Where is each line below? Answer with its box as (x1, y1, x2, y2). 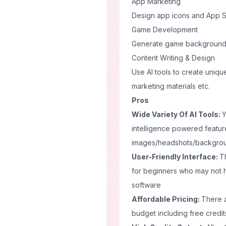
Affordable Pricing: (132, 195, 201, 203)
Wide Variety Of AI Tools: (132, 110, 222, 119)
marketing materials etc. (132, 82, 210, 90)
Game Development (132, 25, 198, 34)
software (132, 181, 161, 189)
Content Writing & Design (132, 53, 215, 62)
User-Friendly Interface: (132, 152, 219, 161)
